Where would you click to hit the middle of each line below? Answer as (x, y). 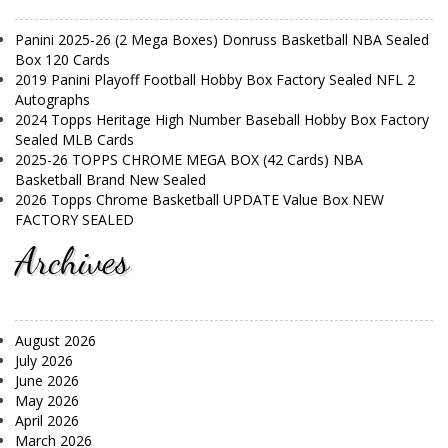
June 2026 (47, 381)
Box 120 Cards (62, 60)
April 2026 (47, 421)
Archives (72, 260)
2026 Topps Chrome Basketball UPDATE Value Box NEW (199, 200)
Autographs (52, 100)
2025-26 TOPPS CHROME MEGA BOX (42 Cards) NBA (189, 160)
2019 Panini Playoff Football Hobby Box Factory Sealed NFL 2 (215, 80)
